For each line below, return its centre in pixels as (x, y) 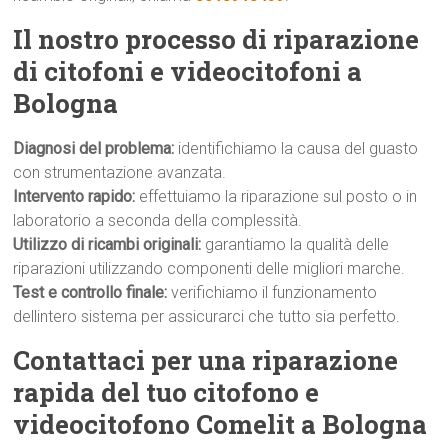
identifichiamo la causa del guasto (298, 148)
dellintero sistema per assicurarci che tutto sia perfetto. (207, 316)
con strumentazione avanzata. (120, 172)
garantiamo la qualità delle (297, 244)
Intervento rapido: (76, 196)
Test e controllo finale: (92, 292)
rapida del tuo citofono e (166, 392)
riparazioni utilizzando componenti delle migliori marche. (209, 268)
